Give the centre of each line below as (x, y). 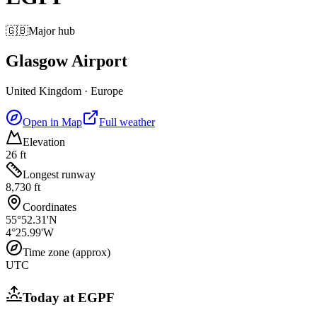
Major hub (52, 31)
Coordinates (50, 207)
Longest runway (59, 175)
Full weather (127, 122)
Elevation (44, 142)
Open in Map (52, 122)
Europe (107, 91)
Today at (50, 297)
